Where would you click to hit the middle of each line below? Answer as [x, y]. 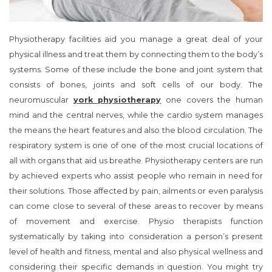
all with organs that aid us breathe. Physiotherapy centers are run [136, 161]
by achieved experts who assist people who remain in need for [136, 176]
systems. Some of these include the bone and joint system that [136, 70]
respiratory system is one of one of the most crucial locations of [136, 146]
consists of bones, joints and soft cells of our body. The [136, 85]
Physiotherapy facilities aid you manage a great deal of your [136, 39]
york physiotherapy [117, 100]
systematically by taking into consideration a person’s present [136, 237]
